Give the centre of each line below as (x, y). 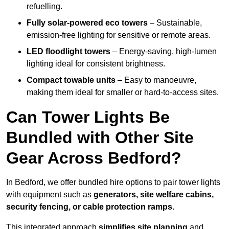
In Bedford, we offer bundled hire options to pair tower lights (113, 182)
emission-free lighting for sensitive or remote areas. (119, 35)
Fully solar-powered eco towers (87, 23)
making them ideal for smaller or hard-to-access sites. (123, 93)
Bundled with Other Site (100, 138)
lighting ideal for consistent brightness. (96, 64)
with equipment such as (50, 195)
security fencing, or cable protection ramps (89, 207)
